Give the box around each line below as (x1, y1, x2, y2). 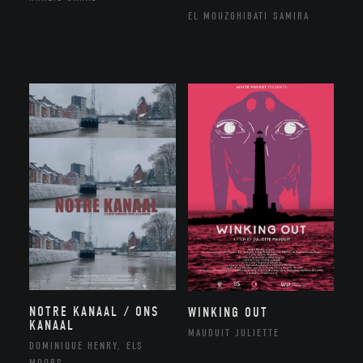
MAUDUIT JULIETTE (187, 326, 280, 339)
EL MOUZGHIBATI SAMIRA (187, 10, 310, 23)
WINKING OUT (187, 304, 268, 320)
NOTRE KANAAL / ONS (28, 304, 160, 320)
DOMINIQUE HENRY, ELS (28, 340, 143, 352)
